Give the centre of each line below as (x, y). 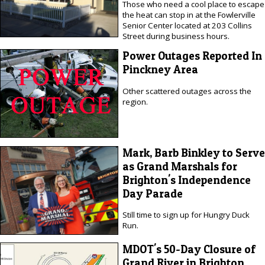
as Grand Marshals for (180, 166)
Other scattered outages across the (187, 91)
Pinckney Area (160, 70)
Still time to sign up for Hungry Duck (186, 215)
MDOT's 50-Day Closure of (189, 249)
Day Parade (152, 193)
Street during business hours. (176, 36)
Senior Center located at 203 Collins (187, 25)
